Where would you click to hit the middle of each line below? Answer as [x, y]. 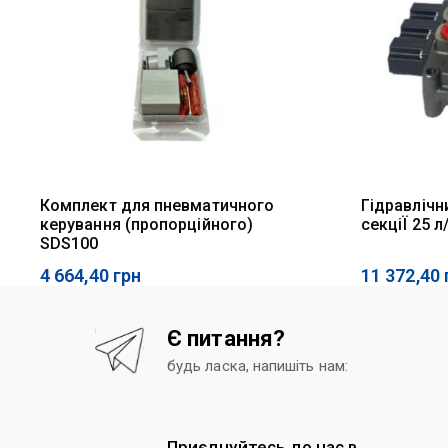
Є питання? [226, 338]
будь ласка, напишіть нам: [257, 365]
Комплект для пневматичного [157, 205]
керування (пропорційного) [147, 224]
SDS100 [69, 243]
